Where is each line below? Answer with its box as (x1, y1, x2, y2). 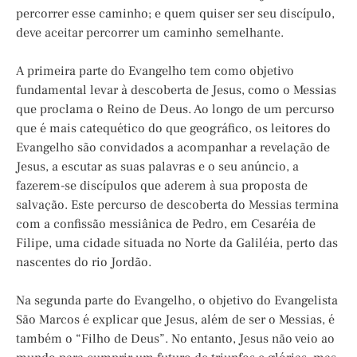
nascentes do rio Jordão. (16, 254, 151, 271)
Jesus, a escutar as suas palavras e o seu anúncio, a (16, 159, 299, 175)
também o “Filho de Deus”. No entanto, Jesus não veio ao (16, 331, 335, 347)
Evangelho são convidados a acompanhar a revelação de (16, 139, 330, 156)
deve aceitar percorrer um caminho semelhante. (16, 25, 284, 41)
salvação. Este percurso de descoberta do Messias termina (16, 197, 339, 214)
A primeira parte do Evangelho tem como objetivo (16, 63, 294, 80)
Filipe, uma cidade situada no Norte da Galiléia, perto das (16, 235, 338, 252)
